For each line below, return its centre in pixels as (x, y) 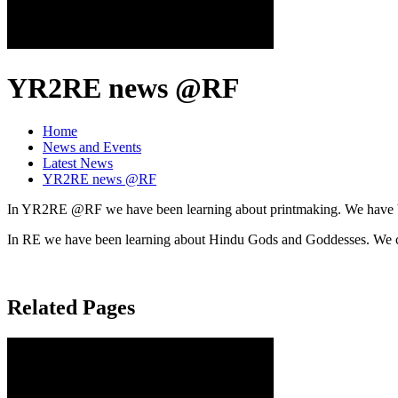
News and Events (92, 147)
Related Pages (71, 308)
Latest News (78, 163)
